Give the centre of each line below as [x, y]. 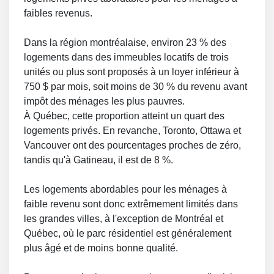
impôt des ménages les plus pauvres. [106, 101]
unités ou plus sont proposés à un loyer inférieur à [131, 72]
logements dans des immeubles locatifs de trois [126, 57]
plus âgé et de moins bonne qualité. [101, 248]
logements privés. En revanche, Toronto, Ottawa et [132, 131]
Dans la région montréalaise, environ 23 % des [125, 43]
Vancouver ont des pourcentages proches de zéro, [132, 145]
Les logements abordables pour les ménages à [125, 189]
